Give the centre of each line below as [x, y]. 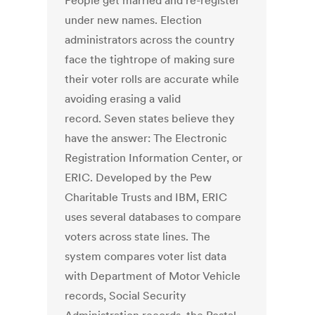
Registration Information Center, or [154, 158]
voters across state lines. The [138, 237]
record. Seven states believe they [150, 118]
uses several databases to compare [153, 217]
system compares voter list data [146, 256]
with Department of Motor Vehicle [153, 276]
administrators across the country [150, 40]
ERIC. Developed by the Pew [139, 178]
